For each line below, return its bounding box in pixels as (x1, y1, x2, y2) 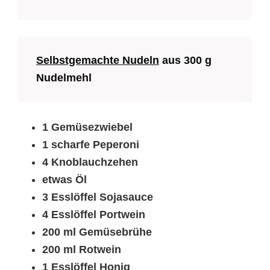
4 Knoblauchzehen (42, 156, 138, 169)
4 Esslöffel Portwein (42, 209, 145, 221)
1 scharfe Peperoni (42, 139, 139, 151)
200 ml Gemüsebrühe (42, 226, 152, 239)
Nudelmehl (36, 72, 92, 84)
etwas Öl (42, 174, 87, 186)
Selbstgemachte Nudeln (36, 54, 159, 67)
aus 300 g (159, 54, 212, 67)
